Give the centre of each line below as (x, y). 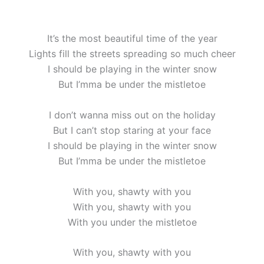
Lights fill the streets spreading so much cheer (132, 54)
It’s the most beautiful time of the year (132, 39)
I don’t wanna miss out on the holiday (132, 115)
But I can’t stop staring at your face (132, 130)
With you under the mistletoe (132, 222)
